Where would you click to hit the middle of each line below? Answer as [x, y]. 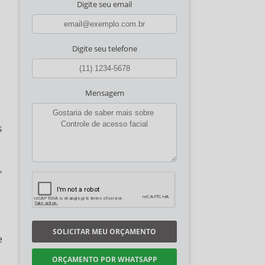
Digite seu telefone [104, 49]
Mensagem [104, 93]
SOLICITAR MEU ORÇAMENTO [104, 232]
